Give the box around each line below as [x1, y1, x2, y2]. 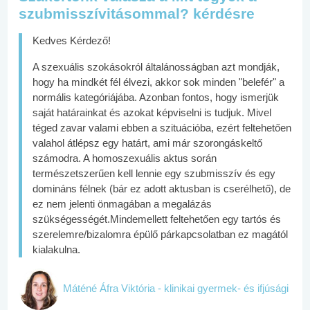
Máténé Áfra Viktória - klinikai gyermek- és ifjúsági [63, 282, 289, 294]
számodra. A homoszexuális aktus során [33, 152, 217, 164]
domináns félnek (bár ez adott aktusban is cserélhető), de [33, 183, 291, 194]
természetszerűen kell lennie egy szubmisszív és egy [33, 167, 275, 179]
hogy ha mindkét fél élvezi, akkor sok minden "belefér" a [33, 76, 284, 88]
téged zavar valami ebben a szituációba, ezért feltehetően [33, 122, 291, 134]
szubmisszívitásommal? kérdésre [19, 6, 255, 21]
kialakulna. [33, 244, 80, 255]
